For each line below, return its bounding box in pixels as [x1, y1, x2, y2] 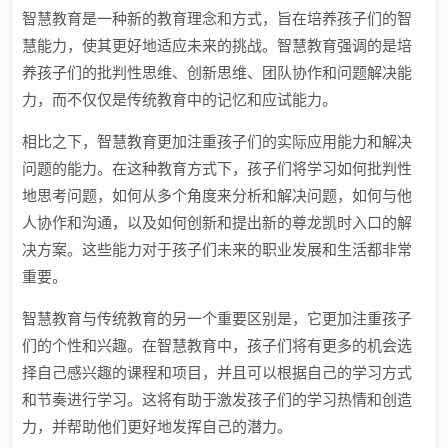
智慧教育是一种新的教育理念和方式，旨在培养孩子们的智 [22, 10, 413, 27]
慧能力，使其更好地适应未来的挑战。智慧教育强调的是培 [22, 37, 413, 54]
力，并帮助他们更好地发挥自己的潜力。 [22, 418, 293, 435]
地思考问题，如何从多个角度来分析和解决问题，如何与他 [22, 187, 413, 204]
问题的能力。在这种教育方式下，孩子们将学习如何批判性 [22, 160, 413, 177]
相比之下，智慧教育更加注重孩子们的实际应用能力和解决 [22, 133, 413, 150]
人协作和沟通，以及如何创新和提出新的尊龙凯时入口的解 [22, 214, 413, 231]
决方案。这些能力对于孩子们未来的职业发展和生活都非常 [22, 241, 413, 258]
